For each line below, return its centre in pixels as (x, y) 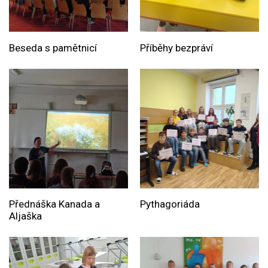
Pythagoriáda (170, 204)
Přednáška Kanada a (54, 204)
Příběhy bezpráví (176, 48)
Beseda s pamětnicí (53, 48)
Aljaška (25, 216)
